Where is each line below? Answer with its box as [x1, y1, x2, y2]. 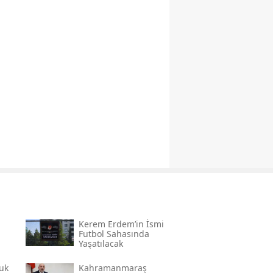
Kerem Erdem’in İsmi [78, 218, 164, 230]
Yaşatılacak [78, 238, 123, 250]
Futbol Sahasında [78, 228, 149, 240]
